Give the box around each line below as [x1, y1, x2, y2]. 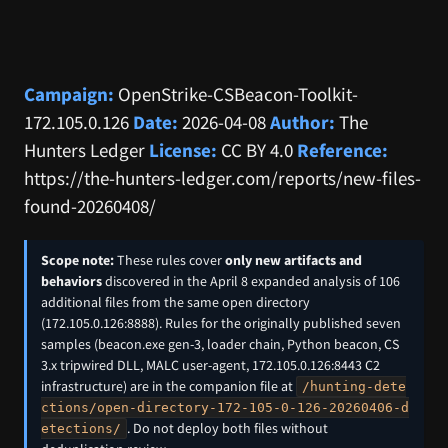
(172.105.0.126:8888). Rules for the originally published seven [41, 313, 401, 332]
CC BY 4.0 [217, 137, 297, 162]
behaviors [41, 271, 102, 290]
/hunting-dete [302, 378, 406, 394]
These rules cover [114, 250, 225, 269]
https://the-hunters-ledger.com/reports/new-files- [24, 165, 421, 190]
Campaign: [24, 81, 114, 106]
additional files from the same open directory [41, 292, 310, 311]
